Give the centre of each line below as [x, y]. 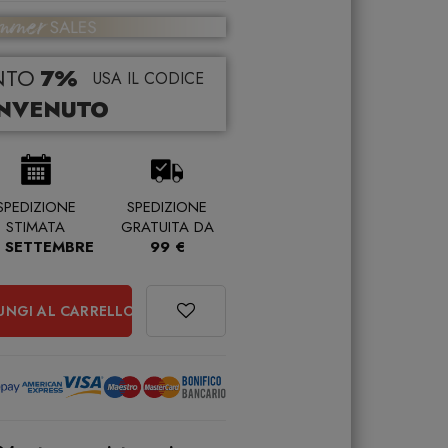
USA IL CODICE [148, 78]
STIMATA [36, 226]
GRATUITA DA [167, 226]
